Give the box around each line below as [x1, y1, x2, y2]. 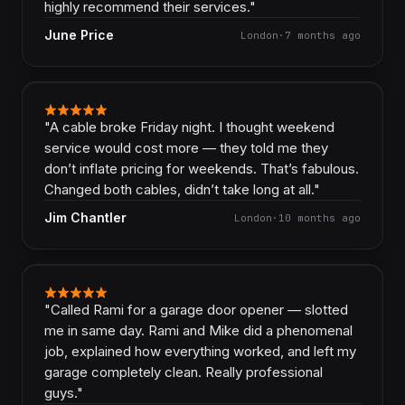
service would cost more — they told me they [44, 139, 328, 156]
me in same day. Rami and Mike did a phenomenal [44, 322, 353, 339]
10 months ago [278, 211, 361, 224]
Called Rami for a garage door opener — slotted [51, 301, 348, 318]
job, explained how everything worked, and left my [44, 343, 356, 360]
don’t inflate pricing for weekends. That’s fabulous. [44, 160, 359, 177]
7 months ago [285, 28, 361, 42]
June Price [44, 27, 114, 42]
